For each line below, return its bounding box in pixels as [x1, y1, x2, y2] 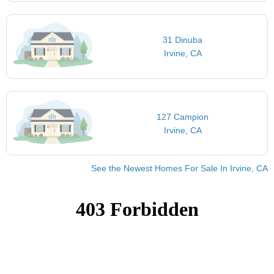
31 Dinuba [163, 35, 203, 45]
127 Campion [157, 111, 209, 122]
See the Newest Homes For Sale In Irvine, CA [91, 163, 268, 174]
